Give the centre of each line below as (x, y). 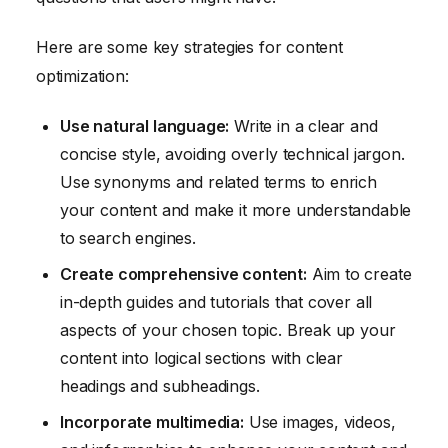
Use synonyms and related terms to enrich (218, 181)
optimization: (82, 75)
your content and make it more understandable (236, 209)
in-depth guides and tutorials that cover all (216, 301)
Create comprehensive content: (183, 273)
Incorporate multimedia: (152, 421)
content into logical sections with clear (201, 357)
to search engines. (128, 237)
